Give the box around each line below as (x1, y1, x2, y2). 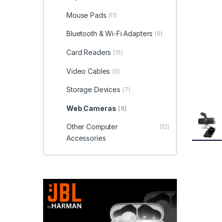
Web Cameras (66, 104, 116, 112)
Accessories (66, 134, 106, 143)
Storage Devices (66, 85, 120, 94)
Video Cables (66, 66, 111, 75)
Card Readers (66, 48, 111, 57)
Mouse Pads (66, 10, 107, 19)
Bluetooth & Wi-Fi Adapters (66, 29, 153, 38)
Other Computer (66, 122, 118, 131)
